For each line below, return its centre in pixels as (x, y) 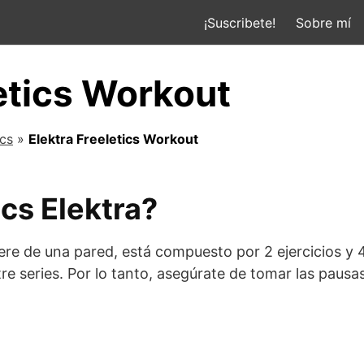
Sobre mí (324, 22)
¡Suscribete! (239, 22)
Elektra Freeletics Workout (113, 139)
